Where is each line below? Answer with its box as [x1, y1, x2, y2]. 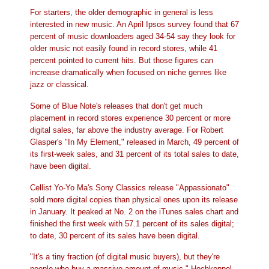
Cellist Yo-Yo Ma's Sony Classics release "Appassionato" [30, 183, 229, 192]
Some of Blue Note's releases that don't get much [30, 101, 202, 110]
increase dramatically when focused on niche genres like [30, 67, 226, 77]
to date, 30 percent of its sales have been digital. [30, 231, 200, 240]
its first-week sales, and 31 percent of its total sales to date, [30, 149, 239, 159]
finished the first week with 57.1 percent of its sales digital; [30, 219, 234, 228]
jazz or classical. [30, 79, 89, 89]
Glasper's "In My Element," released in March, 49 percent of [30, 137, 239, 147]
